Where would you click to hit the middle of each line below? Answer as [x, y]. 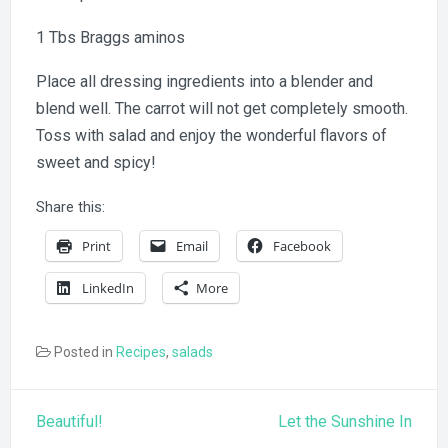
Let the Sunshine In [345, 421]
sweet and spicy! [96, 162]
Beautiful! [69, 421]
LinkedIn [108, 287]
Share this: [70, 207]
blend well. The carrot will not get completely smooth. [222, 108]
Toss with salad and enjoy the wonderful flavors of [211, 135]
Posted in [85, 351]
